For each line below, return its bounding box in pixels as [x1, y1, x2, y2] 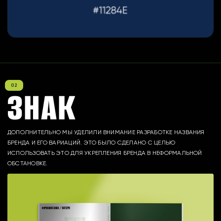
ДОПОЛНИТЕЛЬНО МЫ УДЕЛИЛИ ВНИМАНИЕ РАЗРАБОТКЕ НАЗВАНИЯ [7, 128, 205, 136]
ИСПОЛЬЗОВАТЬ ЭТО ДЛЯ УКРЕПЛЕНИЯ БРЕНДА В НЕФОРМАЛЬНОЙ [7, 149, 202, 156]
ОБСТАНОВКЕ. [7, 159, 48, 167]
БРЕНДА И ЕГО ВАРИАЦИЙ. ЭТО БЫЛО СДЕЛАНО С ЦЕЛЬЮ [7, 139, 176, 146]
